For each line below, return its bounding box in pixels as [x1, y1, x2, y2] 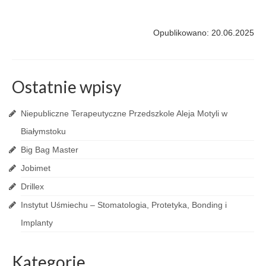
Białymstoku [21, 126, 66, 136]
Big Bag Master [21, 145, 78, 154]
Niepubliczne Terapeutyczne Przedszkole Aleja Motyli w [21, 109, 227, 118]
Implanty [21, 218, 53, 227]
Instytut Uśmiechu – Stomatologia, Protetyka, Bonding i [21, 200, 227, 210]
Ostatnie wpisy [12, 77, 121, 97]
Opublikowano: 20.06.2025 [153, 28, 254, 37]
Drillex [21, 182, 44, 191]
